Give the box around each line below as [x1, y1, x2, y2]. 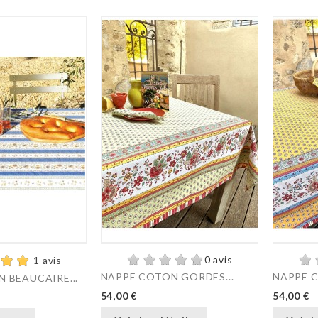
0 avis [204, 253, 233, 265]
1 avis [33, 253, 62, 266]
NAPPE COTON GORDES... [100, 270, 234, 283]
